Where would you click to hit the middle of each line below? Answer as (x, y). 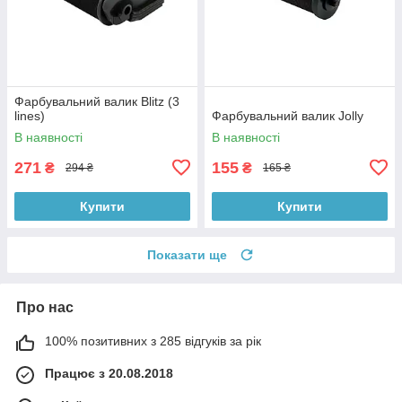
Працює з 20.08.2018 (109, 373)
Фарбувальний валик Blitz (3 (97, 101)
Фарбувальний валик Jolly (288, 115)
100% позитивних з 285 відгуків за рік (153, 341)
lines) (30, 115)
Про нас (45, 307)
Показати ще (187, 254)
